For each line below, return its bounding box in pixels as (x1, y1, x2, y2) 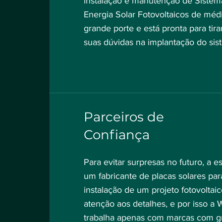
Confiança (84, 127, 150, 143)
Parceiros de (84, 109, 164, 125)
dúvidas (104, 37, 133, 47)
